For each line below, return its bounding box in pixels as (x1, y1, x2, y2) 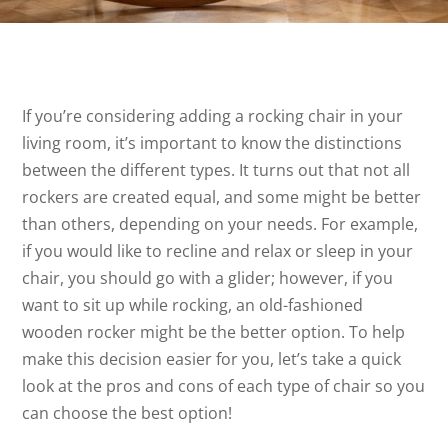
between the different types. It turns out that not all (22, 159, 411, 181)
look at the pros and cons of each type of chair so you (22, 375, 426, 397)
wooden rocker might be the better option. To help (22, 321, 406, 343)
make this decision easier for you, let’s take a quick (22, 348, 402, 370)
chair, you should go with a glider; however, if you (22, 267, 394, 289)
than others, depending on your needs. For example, (22, 213, 419, 235)
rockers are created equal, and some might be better (22, 186, 422, 208)
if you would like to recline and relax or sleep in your (22, 240, 414, 262)
